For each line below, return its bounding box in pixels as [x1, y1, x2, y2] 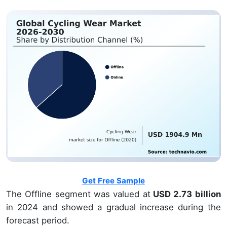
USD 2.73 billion [150, 188, 221, 199]
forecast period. [6, 215, 69, 225]
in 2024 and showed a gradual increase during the [6, 202, 221, 212]
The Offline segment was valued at [6, 188, 150, 199]
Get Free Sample [82, 175, 145, 185]
